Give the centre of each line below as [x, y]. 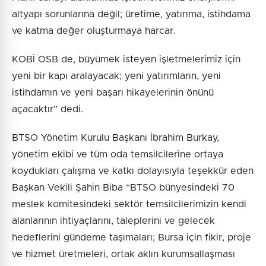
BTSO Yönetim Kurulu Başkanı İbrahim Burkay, [115, 138]
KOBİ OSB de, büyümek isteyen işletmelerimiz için [126, 60]
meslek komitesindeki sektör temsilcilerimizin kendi [129, 205]
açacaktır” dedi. [47, 110]
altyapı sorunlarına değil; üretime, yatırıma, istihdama [131, 15]
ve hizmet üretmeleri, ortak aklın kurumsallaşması [123, 254]
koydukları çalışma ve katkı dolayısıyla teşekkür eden [133, 171]
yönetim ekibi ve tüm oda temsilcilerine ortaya [118, 155]
